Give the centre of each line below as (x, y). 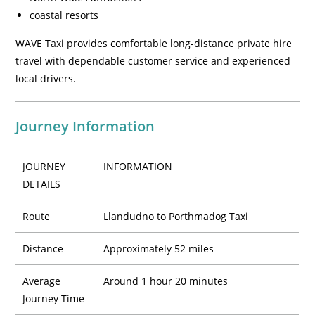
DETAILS (42, 184)
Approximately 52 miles (159, 249)
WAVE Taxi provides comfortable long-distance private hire (154, 43)
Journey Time (54, 298)
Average (42, 281)
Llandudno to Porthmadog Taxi (176, 216)
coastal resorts (64, 15)
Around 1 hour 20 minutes (166, 281)
